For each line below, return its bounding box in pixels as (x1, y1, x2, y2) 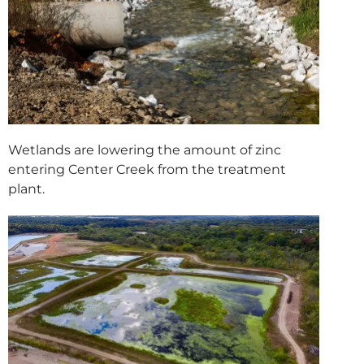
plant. (8, 181, 45, 197)
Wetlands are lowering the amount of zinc (8, 142, 281, 158)
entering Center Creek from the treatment (8, 162, 286, 178)
